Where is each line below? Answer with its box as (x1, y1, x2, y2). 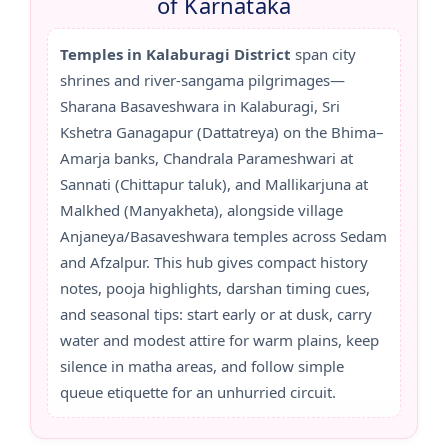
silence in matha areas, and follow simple (60, 355, 344, 376)
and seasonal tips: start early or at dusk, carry (60, 303, 372, 324)
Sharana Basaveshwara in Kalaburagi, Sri (60, 95, 340, 116)
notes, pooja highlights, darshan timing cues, (60, 277, 370, 298)
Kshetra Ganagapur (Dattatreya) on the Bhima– (60, 121, 384, 142)
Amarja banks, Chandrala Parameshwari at (60, 147, 353, 168)
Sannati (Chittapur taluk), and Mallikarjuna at (60, 173, 368, 194)
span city (291, 43, 356, 64)
